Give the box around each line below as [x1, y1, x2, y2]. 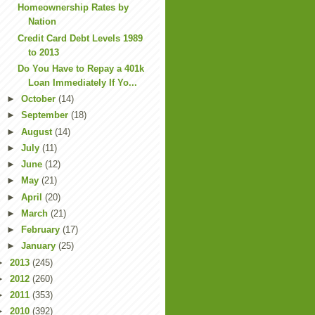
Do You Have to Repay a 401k [18, 63, 145, 74]
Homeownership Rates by [18, 2, 129, 13]
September [20, 110, 71, 121]
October [20, 94, 58, 104]
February [20, 224, 63, 235]
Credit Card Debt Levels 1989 [18, 32, 143, 44]
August [20, 126, 55, 137]
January [20, 240, 58, 252]
